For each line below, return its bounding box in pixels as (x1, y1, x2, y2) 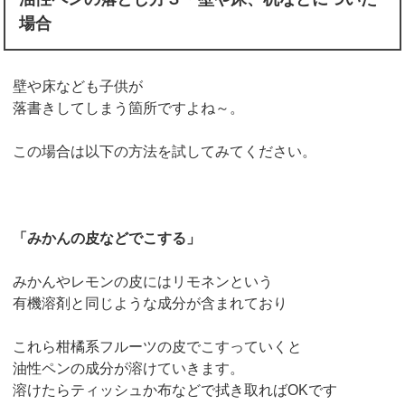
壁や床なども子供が (13, 78, 144, 94)
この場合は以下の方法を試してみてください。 (13, 143, 317, 159)
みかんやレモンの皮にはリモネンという (13, 273, 274, 289)
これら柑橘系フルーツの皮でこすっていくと (13, 338, 303, 354)
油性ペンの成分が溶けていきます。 (13, 360, 245, 376)
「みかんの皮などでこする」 (13, 230, 202, 246)
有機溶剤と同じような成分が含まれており (13, 295, 288, 311)
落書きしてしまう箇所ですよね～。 (13, 99, 245, 116)
